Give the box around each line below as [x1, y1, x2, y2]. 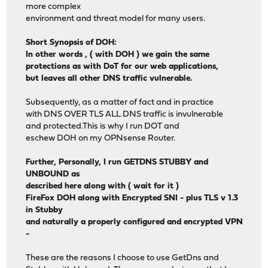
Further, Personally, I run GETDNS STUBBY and [26, 158, 209, 167]
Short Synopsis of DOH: [26, 38, 117, 48]
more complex [26, 2, 81, 12]
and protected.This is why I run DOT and [26, 122, 180, 132]
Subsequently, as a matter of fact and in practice [26, 98, 214, 108]
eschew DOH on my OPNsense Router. [26, 134, 176, 144]
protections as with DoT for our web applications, [26, 62, 219, 72]
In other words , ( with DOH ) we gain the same [26, 50, 210, 60]
